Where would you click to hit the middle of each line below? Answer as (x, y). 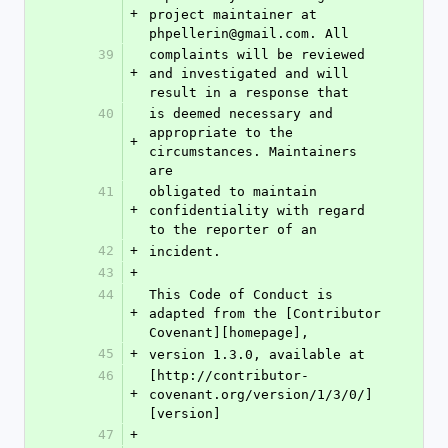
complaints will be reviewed (257, 54)
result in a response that (249, 92)
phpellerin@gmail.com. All (249, 33)
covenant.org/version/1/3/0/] (261, 394)
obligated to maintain (233, 191)
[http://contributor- (229, 375)
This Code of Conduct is (241, 294)
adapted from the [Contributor (265, 313)
